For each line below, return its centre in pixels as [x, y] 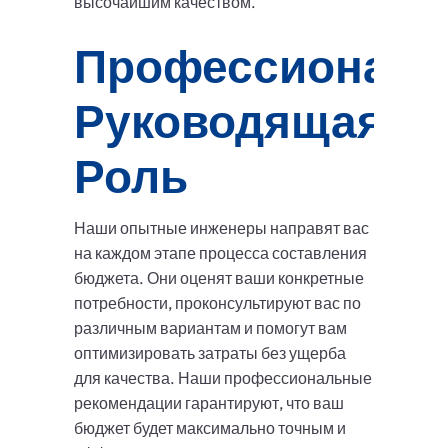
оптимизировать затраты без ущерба [210, 353]
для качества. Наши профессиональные [223, 378]
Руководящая [229, 121]
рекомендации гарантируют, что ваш [209, 403]
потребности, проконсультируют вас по [217, 303]
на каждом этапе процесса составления [220, 253]
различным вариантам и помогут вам [210, 328]
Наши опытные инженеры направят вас [221, 228]
